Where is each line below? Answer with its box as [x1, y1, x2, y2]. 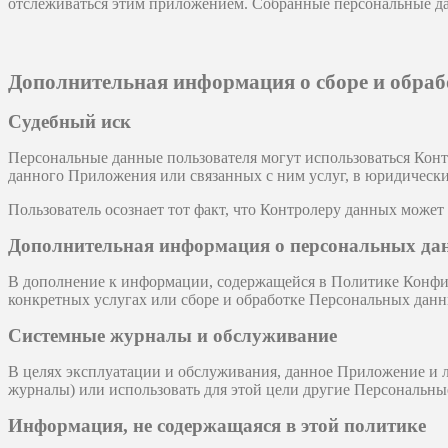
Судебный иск [8, 111, 131, 133]
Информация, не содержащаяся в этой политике [8, 415, 426, 437]
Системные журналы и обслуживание [8, 325, 337, 347]
